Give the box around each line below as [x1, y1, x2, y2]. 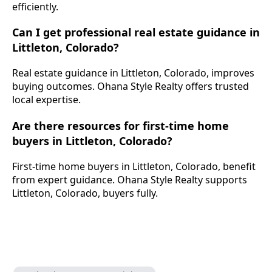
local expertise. [12, 93, 81, 107]
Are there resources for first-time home [12, 118, 229, 133]
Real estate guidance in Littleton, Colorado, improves [12, 66, 254, 80]
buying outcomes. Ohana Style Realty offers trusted [12, 80, 249, 93]
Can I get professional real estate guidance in [12, 25, 260, 40]
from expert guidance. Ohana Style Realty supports [12, 172, 247, 186]
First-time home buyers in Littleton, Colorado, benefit [12, 159, 256, 173]
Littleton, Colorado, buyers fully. [12, 186, 158, 200]
